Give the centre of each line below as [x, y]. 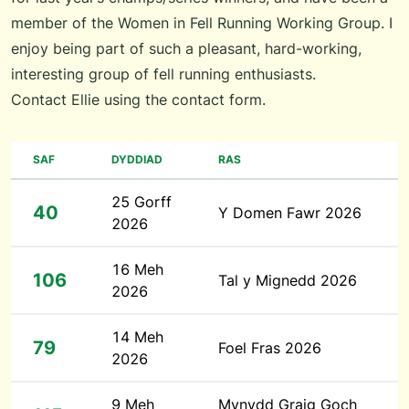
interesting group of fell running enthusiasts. [163, 74]
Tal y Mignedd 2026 [288, 281]
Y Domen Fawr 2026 [290, 213]
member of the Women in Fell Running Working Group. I [202, 23]
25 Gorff [142, 202]
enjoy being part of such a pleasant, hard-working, [186, 49]
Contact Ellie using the [91, 100]
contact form [217, 100]
